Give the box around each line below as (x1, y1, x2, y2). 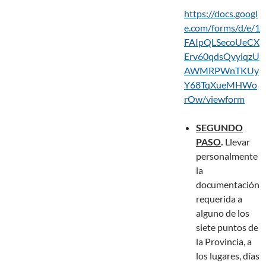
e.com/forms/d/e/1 (184, 22, 260, 34)
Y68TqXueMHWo (184, 79, 257, 91)
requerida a (196, 193, 242, 205)
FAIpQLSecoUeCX (184, 36, 259, 48)
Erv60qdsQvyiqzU (184, 50, 259, 62)
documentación (196, 179, 259, 191)
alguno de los (196, 207, 249, 219)
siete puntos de (196, 221, 258, 233)
